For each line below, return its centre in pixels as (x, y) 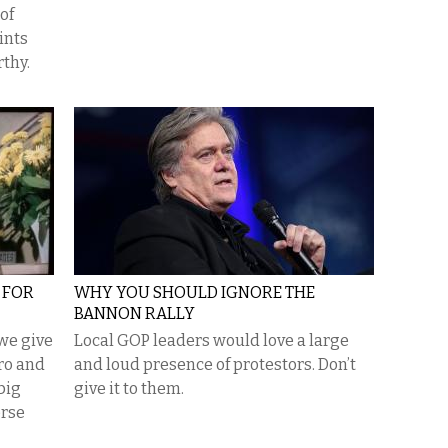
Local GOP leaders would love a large (211, 340)
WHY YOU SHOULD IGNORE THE (194, 292)
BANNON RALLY (134, 313)
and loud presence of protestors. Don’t (215, 364)
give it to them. (129, 388)
